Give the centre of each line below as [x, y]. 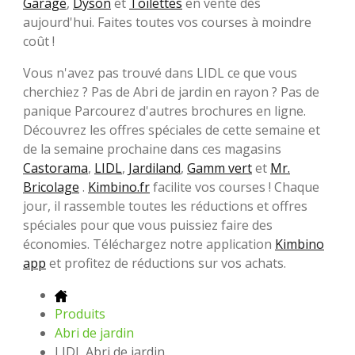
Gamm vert [219, 168]
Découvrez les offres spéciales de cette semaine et [172, 130]
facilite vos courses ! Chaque [235, 187]
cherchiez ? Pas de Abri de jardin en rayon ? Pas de [171, 92]
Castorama [55, 168]
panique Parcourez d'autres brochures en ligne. [164, 111]
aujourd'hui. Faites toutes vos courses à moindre [167, 22]
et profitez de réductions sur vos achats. [166, 263]
